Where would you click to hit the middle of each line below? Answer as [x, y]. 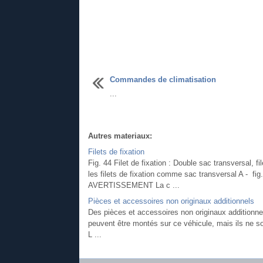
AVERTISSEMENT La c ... [134, 185]
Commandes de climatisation [163, 79]
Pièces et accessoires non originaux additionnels [171, 201]
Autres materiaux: [120, 136]
